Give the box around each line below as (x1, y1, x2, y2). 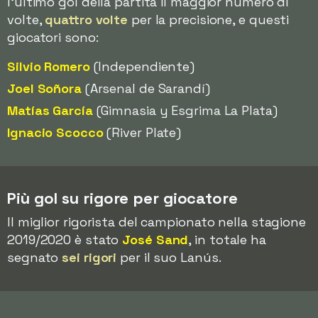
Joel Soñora (7, 80, 82, 97)
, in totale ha (188, 231, 266, 248)
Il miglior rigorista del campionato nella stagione (7, 214, 306, 230)
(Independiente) (89, 58, 195, 75)
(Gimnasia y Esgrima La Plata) (92, 102, 278, 119)
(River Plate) (103, 124, 182, 141)
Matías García (7, 102, 93, 119)
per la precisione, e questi (128, 11, 290, 28)
